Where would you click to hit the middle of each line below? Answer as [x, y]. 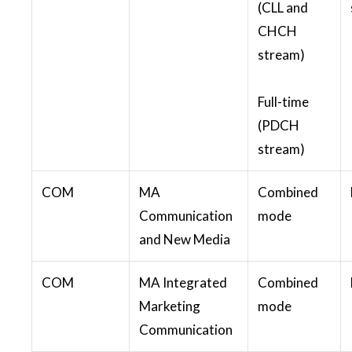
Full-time [283, 101]
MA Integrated [183, 282]
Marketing [170, 306]
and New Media [185, 239]
